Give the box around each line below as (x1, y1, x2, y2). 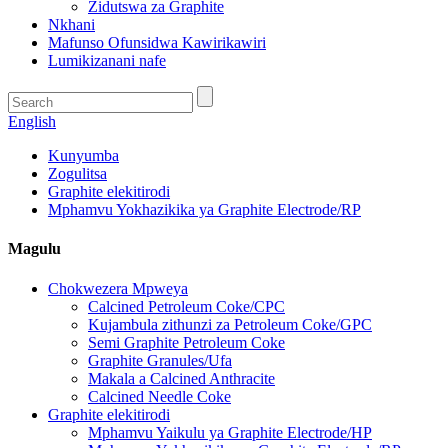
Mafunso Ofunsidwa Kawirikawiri (48, 34, 266, 51)
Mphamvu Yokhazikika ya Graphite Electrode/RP (48, 201, 361, 218)
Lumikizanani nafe (48, 52, 166, 69)
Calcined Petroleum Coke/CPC (88, 297, 285, 315)
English (8, 113, 56, 130)
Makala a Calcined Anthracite (88, 369, 275, 387)
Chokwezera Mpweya (48, 279, 188, 297)
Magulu (8, 240, 61, 258)
